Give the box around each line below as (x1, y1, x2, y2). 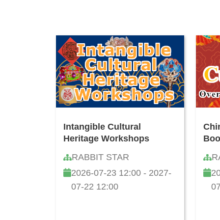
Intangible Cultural (63, 122, 141, 132)
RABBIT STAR (72, 152, 129, 163)
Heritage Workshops (63, 134, 149, 144)
